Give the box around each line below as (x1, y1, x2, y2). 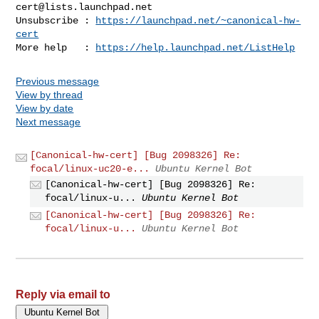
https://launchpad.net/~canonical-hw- (95, 14, 301, 26)
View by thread (16, 88, 83, 100)
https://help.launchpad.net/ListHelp (95, 41, 296, 53)
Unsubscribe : (16, 14, 96, 26)
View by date (16, 102, 74, 114)
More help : (16, 41, 96, 53)
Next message (16, 115, 81, 127)
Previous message (16, 75, 100, 87)
